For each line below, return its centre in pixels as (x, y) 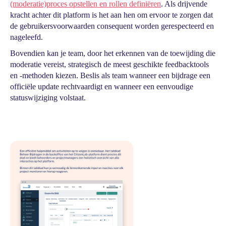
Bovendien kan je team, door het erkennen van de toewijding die (113, 53)
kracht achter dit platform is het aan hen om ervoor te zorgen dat (111, 15)
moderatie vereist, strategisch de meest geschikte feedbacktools (109, 64)
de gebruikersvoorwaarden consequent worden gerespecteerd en (112, 26)
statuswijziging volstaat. (48, 98)
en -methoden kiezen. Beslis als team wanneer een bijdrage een (110, 75)
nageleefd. (26, 37)
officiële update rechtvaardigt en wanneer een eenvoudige (102, 87)
